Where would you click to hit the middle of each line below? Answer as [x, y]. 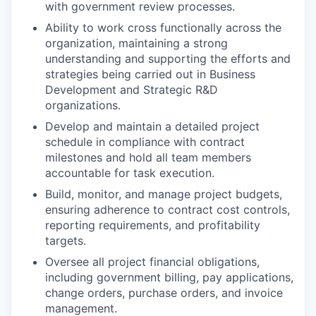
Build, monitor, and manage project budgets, [164, 194]
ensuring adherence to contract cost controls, [168, 209]
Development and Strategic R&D [132, 90]
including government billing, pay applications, [169, 277]
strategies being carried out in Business [150, 74]
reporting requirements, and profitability [153, 225]
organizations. [83, 105]
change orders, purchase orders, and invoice [164, 293]
